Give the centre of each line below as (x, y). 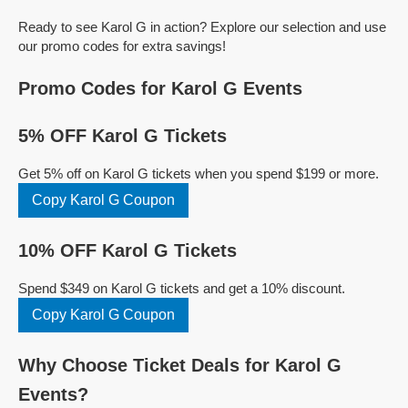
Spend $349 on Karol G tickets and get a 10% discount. (182, 288)
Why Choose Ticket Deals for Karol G (180, 365)
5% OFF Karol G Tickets (122, 136)
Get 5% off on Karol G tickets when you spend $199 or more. (199, 173)
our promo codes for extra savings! (122, 46)
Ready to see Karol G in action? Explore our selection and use (202, 27)
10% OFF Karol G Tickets (127, 250)
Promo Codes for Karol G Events (160, 88)
